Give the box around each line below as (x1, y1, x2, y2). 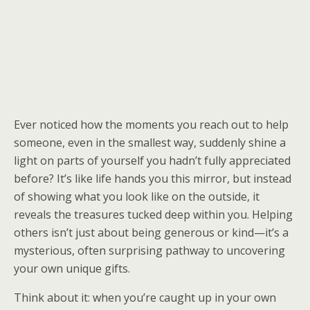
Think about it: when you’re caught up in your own (14, 290, 276, 305)
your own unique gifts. (14, 261, 130, 276)
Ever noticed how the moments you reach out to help (14, 117, 289, 132)
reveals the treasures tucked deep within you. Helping (14, 207, 293, 222)
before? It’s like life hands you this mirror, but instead (14, 171, 291, 186)
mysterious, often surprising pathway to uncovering (14, 243, 285, 258)
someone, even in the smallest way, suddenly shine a (14, 135, 286, 150)
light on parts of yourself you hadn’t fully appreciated (14, 153, 291, 168)
